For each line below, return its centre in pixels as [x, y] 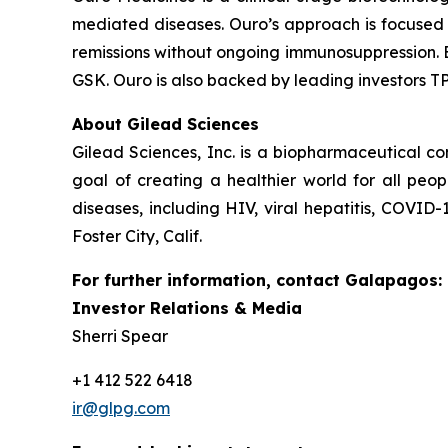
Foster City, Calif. [139, 236]
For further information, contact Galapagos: [257, 280]
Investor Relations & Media [187, 308]
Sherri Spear [120, 336]
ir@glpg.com [121, 408]
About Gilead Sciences [165, 124]
